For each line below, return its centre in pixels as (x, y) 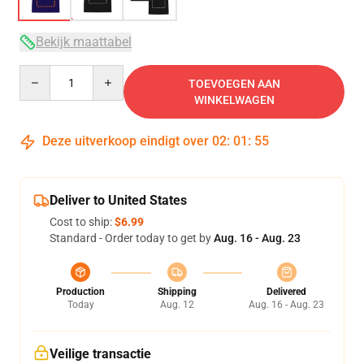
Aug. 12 (177, 305)
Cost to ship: (82, 222)
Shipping (177, 292)
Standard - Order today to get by (132, 238)
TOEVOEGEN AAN (234, 84)
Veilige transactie (100, 354)
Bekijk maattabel (84, 42)
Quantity (41, 72)
